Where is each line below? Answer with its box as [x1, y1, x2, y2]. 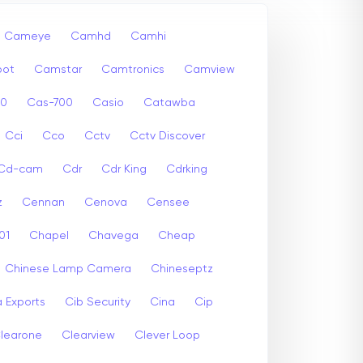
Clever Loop [135, 329, 200, 341]
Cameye [4, 30, 51, 42]
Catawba [143, 96, 195, 109]
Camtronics [101, 63, 164, 75]
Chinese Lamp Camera [5, 263, 131, 275]
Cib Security [65, 296, 130, 308]
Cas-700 [27, 96, 73, 109]
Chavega [88, 229, 139, 241]
